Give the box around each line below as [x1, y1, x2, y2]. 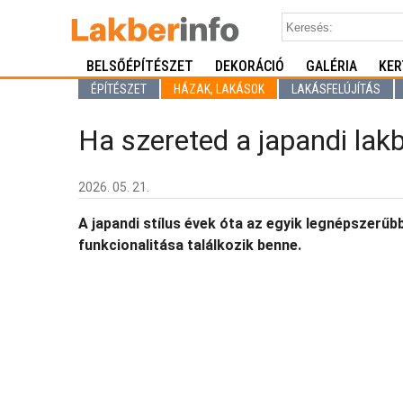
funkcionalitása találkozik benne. [78, 237, 301, 255]
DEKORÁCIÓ [215, 58, 284, 75]
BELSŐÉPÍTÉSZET [86, 58, 193, 75]
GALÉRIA [306, 58, 357, 75]
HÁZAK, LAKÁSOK [174, 82, 264, 96]
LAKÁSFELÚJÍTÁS [291, 82, 381, 96]
